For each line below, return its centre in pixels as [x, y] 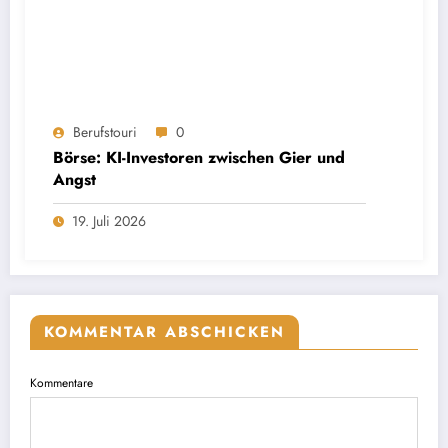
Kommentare [61, 383]
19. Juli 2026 [109, 221]
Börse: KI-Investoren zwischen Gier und [199, 158]
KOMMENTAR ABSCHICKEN [164, 332]
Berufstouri [105, 132]
